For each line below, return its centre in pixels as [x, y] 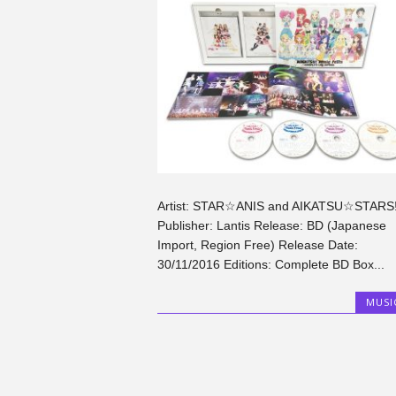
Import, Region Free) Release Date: [257, 244]
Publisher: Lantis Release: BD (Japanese [271, 225]
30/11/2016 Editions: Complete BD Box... [270, 264]
